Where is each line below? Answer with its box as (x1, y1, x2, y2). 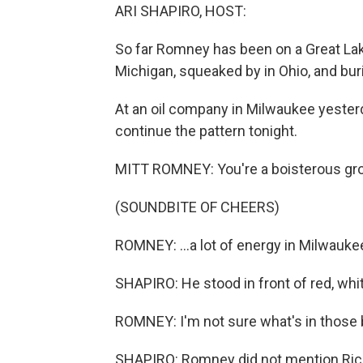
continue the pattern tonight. (115, 122, 297, 140)
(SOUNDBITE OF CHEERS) (115, 199, 280, 216)
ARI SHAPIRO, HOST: (115, 2, 246, 20)
